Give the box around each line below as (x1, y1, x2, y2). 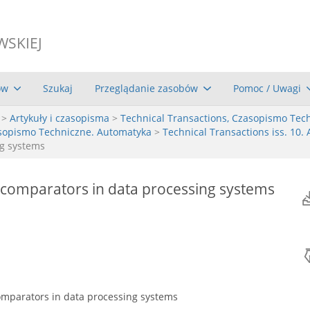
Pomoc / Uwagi (232, 81, 301, 95)
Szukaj (43, 81, 73, 95)
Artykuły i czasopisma (10, 111, 109, 125)
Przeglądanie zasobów (95, 81, 199, 95)
